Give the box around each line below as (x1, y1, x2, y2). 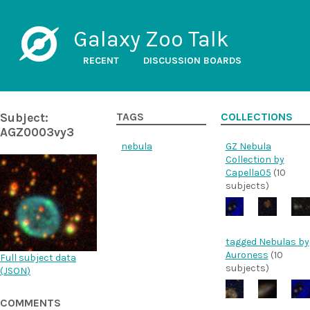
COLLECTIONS (220, 111, 293, 123)
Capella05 (225, 167, 271, 179)
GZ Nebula (225, 140, 271, 152)
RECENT (82, 55, 119, 66)
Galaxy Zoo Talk (73, 26, 229, 52)
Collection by (225, 154, 284, 165)
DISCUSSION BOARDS (143, 55, 241, 66)
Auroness (225, 248, 268, 261)
